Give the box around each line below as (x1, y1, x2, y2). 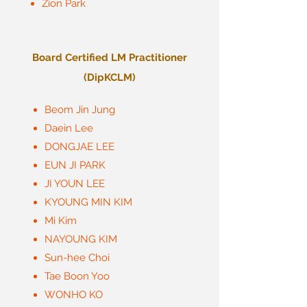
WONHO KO (45, 288, 103, 301)
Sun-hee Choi (45, 251, 112, 264)
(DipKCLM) (84, 71, 136, 84)
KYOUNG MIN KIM (45, 196, 132, 208)
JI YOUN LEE (45, 177, 105, 190)
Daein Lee (45, 122, 93, 134)
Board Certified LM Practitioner (32, 51, 187, 64)
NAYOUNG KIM (45, 233, 117, 245)
